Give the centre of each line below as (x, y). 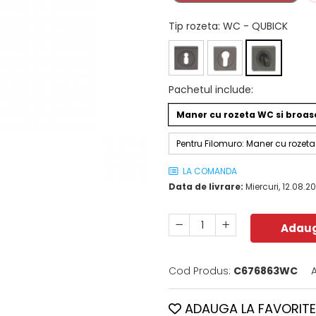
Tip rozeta (193, 26)
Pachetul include (210, 89)
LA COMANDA (209, 171)
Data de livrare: (206, 186)
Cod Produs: (200, 271)
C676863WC (266, 271)
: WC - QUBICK (253, 26)
